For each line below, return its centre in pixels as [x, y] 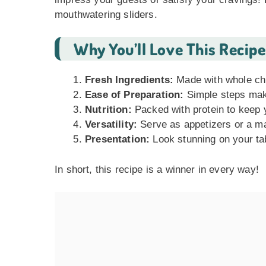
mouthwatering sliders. [106, 14]
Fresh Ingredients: [129, 80]
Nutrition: [108, 110]
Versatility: [111, 124]
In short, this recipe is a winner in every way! [157, 169]
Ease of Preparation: [134, 95]
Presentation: [118, 139]
